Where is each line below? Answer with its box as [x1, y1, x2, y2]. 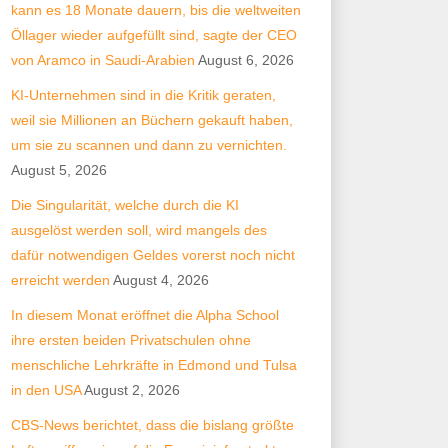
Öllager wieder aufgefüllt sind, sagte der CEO [11, 27, 297, 43]
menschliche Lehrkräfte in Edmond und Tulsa [11, 357, 297, 373]
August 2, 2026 [84, 382, 180, 398]
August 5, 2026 [11, 162, 107, 178]
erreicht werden [11, 272, 110, 288]
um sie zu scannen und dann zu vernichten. [11, 137, 287, 153]
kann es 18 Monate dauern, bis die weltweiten [11, 2, 301, 18]
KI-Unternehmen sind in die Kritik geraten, [11, 87, 276, 103]
